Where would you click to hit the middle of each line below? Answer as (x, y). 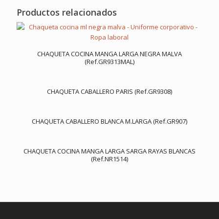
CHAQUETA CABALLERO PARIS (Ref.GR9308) (109, 92)
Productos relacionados (66, 12)
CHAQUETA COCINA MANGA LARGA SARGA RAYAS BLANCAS (109, 151)
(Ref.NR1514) (109, 159)
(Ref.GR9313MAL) (109, 62)
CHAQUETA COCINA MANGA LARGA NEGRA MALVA (109, 54)
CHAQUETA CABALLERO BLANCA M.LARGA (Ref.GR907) (109, 121)
